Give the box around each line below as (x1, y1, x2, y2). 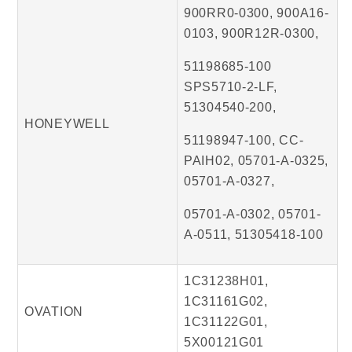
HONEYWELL (24, 117, 110, 131)
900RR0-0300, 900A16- (184, 6, 329, 20)
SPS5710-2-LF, (184, 80, 277, 94)
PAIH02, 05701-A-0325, (184, 154, 329, 168)
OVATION (24, 305, 84, 319)
